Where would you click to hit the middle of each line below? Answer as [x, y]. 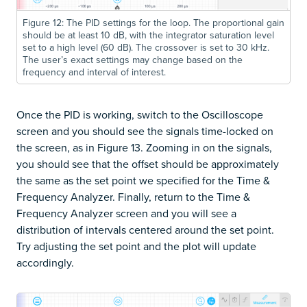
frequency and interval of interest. [94, 72]
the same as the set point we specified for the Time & [143, 181]
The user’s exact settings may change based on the [133, 60]
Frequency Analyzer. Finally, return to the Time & [133, 197]
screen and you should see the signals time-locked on [145, 131]
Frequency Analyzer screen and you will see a [126, 213]
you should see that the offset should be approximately [148, 164]
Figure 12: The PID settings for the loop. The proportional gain [153, 23]
